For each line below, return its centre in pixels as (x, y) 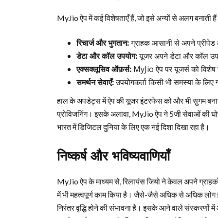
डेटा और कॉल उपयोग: (107, 56)
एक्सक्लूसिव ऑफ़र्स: (104, 69)
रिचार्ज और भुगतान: (103, 43)
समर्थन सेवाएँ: (95, 82)
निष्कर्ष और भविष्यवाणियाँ (113, 156)
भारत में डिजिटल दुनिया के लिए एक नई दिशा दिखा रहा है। (133, 127)
